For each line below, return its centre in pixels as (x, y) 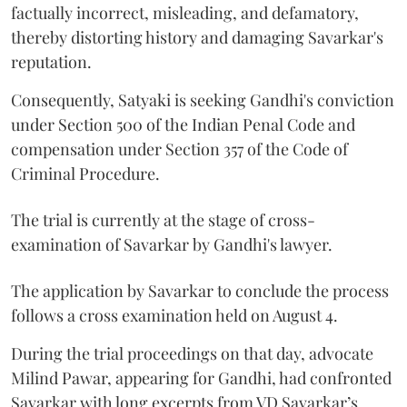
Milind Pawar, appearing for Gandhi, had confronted (201, 378)
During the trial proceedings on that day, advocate (192, 354)
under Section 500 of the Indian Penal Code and (183, 125)
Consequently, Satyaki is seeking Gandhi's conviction (203, 100)
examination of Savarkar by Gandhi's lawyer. (172, 245)
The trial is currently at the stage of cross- (163, 220)
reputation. (53, 62)
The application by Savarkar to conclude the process (200, 291)
